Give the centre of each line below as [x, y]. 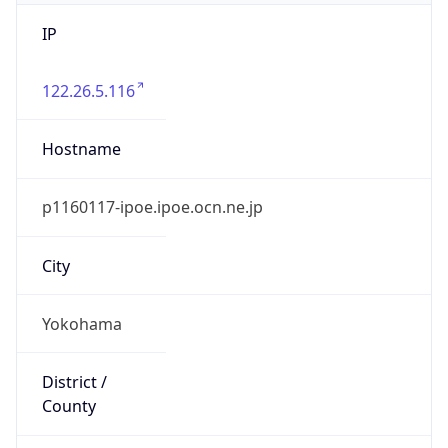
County [68, 406]
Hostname [81, 149]
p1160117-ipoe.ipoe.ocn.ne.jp [152, 207]
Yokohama [81, 323]
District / [74, 382]
